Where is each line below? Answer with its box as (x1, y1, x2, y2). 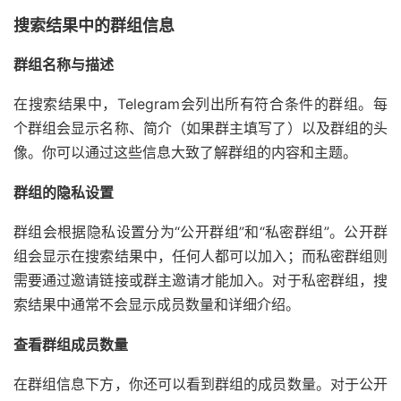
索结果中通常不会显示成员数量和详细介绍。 (13, 295, 300, 314)
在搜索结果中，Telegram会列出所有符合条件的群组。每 (13, 95, 388, 114)
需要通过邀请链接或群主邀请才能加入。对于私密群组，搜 (13, 271, 388, 290)
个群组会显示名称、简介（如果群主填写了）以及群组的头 (13, 119, 388, 138)
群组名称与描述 (13, 55, 114, 74)
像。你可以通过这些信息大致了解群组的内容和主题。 (13, 143, 357, 162)
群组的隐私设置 (13, 183, 114, 202)
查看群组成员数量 (13, 336, 128, 354)
